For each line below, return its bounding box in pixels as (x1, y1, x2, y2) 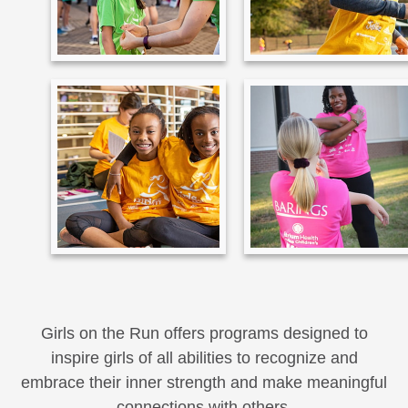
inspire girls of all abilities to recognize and (50, 349, 358, 367)
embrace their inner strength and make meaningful (21, 373, 387, 392)
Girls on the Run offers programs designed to (40, 324, 368, 342)
